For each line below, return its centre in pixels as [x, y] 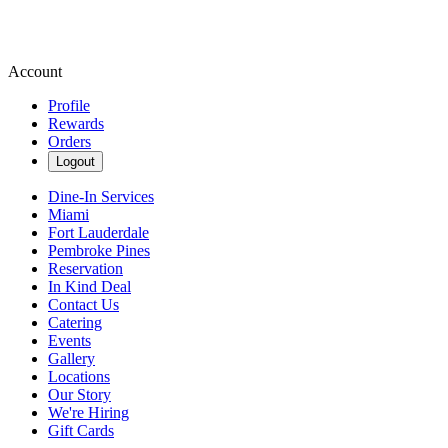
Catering [75, 322]
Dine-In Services [101, 196]
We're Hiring [88, 412]
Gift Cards [81, 430]
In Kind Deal [89, 286]
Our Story [79, 394]
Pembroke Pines [99, 250]
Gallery [71, 358]
